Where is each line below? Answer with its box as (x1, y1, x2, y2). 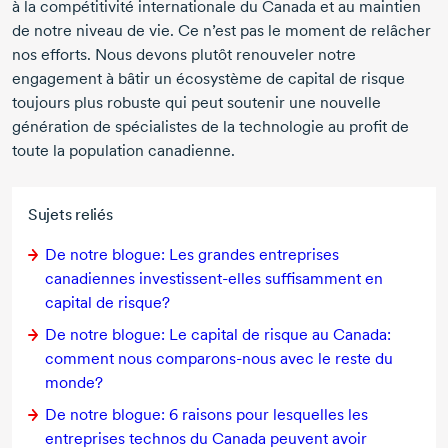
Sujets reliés (28, 204, 113, 224)
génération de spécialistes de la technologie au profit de (12, 116, 409, 136)
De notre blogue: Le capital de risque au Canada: (45, 324, 391, 344)
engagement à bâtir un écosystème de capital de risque (12, 68, 405, 88)
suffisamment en (261, 268, 383, 288)
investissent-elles (139, 268, 261, 288)
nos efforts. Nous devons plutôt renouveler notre (12, 44, 356, 64)
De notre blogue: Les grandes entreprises (45, 244, 339, 264)
